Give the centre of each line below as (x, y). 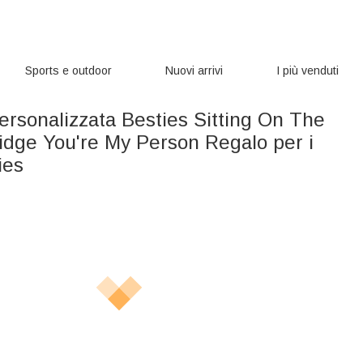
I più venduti (307, 70)
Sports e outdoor (69, 70)
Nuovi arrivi (194, 70)
